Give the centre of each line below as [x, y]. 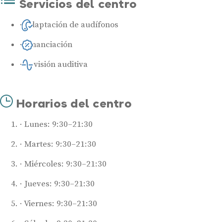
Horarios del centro [72, 103]
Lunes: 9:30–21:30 [57, 124]
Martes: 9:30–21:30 [59, 144]
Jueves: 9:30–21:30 [58, 184]
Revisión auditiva [56, 64]
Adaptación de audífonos [71, 25]
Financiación [48, 44]
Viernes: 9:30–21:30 [60, 203]
